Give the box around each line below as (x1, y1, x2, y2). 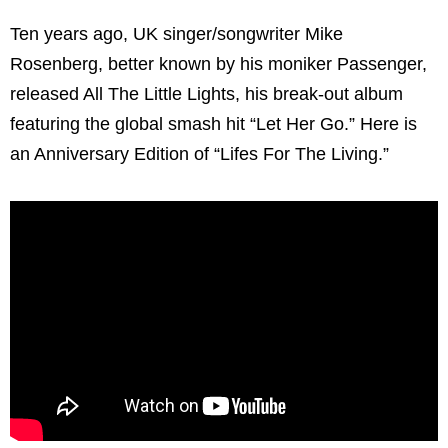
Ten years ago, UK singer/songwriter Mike (10, 24, 343, 45)
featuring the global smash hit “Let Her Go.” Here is (10, 114, 417, 135)
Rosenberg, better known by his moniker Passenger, (10, 54, 427, 75)
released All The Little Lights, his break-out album (10, 84, 403, 105)
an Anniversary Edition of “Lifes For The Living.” (10, 144, 389, 165)
